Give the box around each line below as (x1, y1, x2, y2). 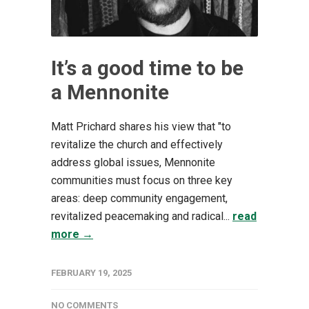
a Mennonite (51, 79, 169, 104)
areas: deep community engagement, (51, 191, 228, 205)
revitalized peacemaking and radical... (51, 209, 232, 223)
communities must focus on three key (51, 173, 232, 187)
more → (51, 227, 93, 241)
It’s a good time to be (51, 55, 243, 80)
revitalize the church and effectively (51, 137, 223, 151)
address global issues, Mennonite (51, 155, 215, 169)
